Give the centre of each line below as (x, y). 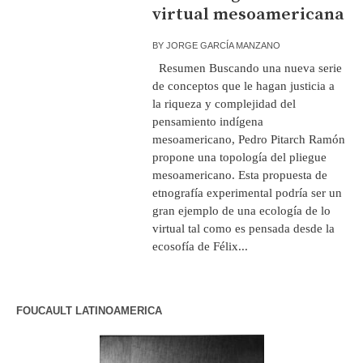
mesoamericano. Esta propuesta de (240, 175)
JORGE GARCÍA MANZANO (224, 45)
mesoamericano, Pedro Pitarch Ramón (249, 139)
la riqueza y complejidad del (224, 103)
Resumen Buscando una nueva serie (248, 68)
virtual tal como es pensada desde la (244, 228)
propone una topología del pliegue (240, 157)
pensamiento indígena (208, 121)
